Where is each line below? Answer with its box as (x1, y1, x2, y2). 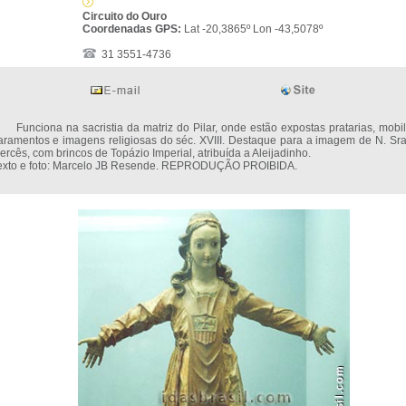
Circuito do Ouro (82, 10, 167, 23)
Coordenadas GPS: (82, 23, 184, 35)
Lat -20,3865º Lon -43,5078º (184, 23, 323, 35)
